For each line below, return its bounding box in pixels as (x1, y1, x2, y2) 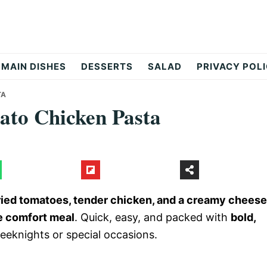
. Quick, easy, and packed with (74, 211, 231, 223)
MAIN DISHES (1, 61, 66, 72)
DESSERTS (81, 61, 133, 72)
